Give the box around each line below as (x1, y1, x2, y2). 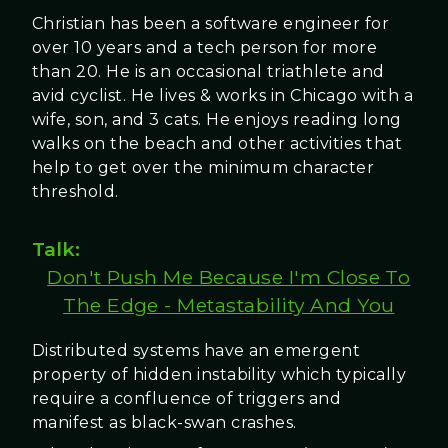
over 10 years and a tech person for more (32, 38, 378, 58)
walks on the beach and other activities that (32, 134, 403, 154)
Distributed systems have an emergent (32, 340, 361, 360)
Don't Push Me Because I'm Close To (47, 265, 411, 290)
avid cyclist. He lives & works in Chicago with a (32, 86, 414, 106)
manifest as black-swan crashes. (32, 412, 297, 432)
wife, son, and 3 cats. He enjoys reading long (32, 110, 402, 130)
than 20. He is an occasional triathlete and (32, 62, 385, 82)
